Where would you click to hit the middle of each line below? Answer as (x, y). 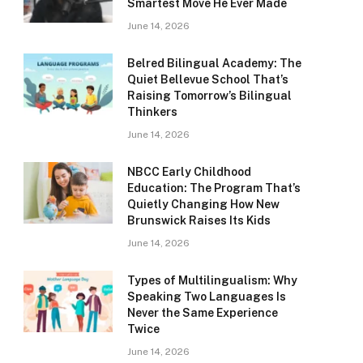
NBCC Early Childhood (189, 172)
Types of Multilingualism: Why (212, 281)
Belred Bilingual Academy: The (214, 64)
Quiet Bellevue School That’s (208, 80)
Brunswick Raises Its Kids (199, 221)
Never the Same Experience (203, 313)
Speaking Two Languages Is (207, 297)
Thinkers (152, 112)
